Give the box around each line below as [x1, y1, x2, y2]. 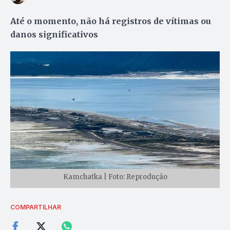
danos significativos [10, 29, 98, 40]
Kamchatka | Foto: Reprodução [63, 172, 167, 181]
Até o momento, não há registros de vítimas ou [10, 15, 211, 26]
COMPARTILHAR [10, 203, 61, 211]
